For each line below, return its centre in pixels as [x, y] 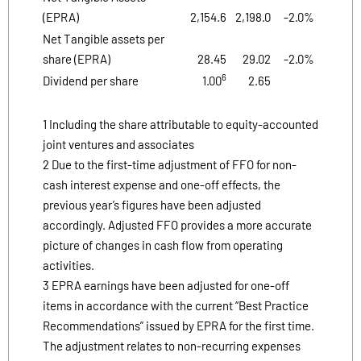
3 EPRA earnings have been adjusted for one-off [166, 285]
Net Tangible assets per [104, 38]
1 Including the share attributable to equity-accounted [180, 124]
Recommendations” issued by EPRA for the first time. [178, 325]
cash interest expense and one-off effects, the [162, 184]
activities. [68, 265]
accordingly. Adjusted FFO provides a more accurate [177, 224]
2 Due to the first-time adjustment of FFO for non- [170, 164]
